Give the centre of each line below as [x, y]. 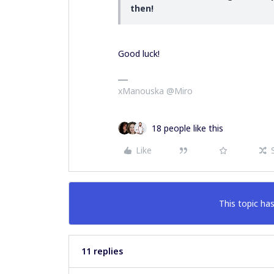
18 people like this [187, 128]
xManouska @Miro [155, 91]
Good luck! [140, 53]
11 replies [102, 251]
